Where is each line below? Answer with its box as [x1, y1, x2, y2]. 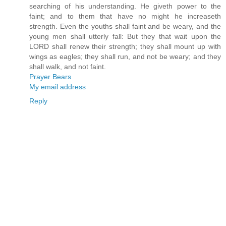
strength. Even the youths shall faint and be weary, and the [29, 22, 221, 31]
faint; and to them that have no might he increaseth [29, 12, 221, 21]
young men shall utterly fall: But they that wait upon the [29, 32, 221, 41]
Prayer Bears [29, 73, 71, 81]
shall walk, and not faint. [29, 63, 106, 71]
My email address [29, 83, 86, 91]
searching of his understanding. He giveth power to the [29, 2, 221, 11]
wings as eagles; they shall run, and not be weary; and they [29, 52, 221, 61]
